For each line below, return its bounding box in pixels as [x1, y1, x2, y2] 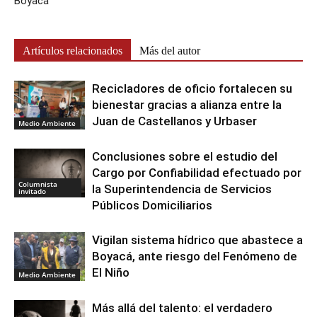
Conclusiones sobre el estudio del [92, 149, 277, 163]
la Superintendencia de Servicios [92, 181, 272, 196]
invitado [18, 185, 46, 196]
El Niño [92, 265, 129, 279]
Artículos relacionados [23, 44, 122, 57]
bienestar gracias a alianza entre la [92, 97, 282, 112]
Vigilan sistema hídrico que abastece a [92, 232, 303, 247]
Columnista [18, 178, 57, 189]
